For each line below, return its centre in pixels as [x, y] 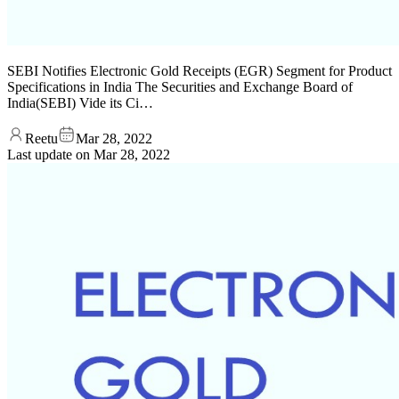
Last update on [50, 154]
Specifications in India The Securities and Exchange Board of [180, 86]
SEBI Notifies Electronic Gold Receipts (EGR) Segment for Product [199, 70]
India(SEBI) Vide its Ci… [80, 102]
